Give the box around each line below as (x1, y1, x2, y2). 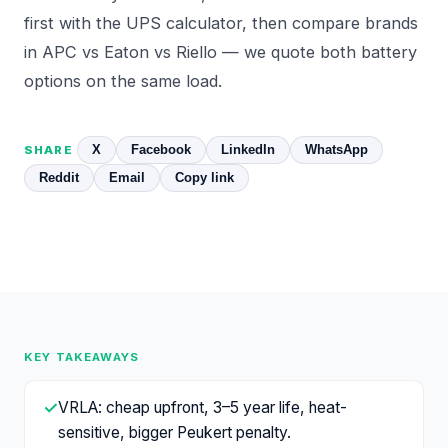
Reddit (39, 170, 79, 186)
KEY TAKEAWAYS (24, 350, 139, 365)
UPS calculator (126, 13, 242, 34)
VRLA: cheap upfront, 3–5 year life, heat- (58, 398, 347, 418)
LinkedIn (220, 142, 275, 158)
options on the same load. (24, 71, 222, 92)
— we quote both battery (217, 42, 417, 63)
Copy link (175, 170, 234, 186)
